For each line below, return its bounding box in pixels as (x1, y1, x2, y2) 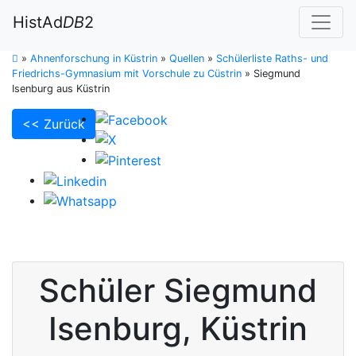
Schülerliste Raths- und (216, 52, 328, 64)
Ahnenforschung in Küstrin (30, 52, 157, 64)
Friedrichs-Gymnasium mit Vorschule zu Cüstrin (12, 68, 242, 79)
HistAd (13, 13, 63, 32)
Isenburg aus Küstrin (12, 83, 110, 95)
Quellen (169, 52, 204, 64)
